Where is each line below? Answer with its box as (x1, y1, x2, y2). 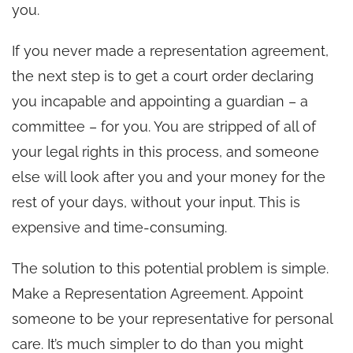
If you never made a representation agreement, (12, 42, 329, 59)
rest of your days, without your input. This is (12, 193, 300, 210)
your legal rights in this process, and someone (12, 143, 319, 160)
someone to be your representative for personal (12, 310, 333, 327)
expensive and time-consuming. (12, 218, 227, 236)
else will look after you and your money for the (12, 168, 325, 185)
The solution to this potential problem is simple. (12, 259, 329, 277)
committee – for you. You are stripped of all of (12, 117, 316, 135)
